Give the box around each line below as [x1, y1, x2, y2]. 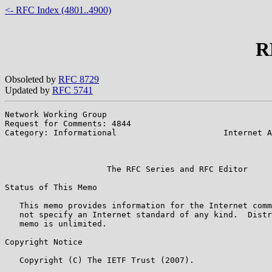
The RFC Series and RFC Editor [5, 164, 248, 174]
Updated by [5, 84, 52, 95]
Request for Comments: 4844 [5, 118, 131, 128]
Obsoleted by [5, 73, 58, 84]
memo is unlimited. [5, 219, 107, 228]
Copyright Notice [5, 237, 83, 246]
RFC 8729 [58, 73, 99, 84]
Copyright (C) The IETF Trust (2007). [5, 255, 194, 265]
